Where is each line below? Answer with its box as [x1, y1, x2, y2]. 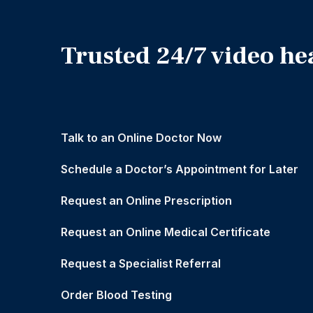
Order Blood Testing [61, 288, 172, 303]
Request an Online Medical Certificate [61, 225, 270, 240]
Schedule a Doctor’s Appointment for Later [61, 162, 298, 177]
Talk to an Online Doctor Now [61, 131, 221, 145]
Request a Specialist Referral [61, 256, 221, 271]
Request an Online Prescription [61, 194, 232, 208]
